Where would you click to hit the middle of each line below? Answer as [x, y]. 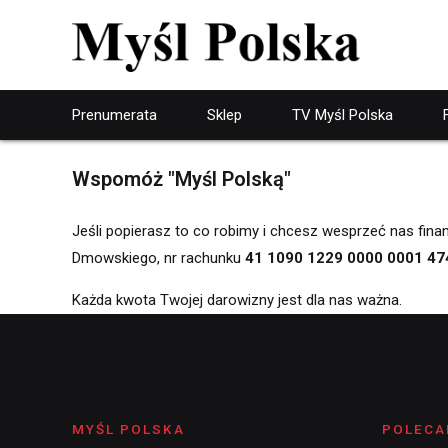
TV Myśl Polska [342, 115]
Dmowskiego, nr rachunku [158, 258]
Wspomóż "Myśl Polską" [181, 179]
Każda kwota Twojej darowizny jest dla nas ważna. [237, 300]
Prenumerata [114, 115]
